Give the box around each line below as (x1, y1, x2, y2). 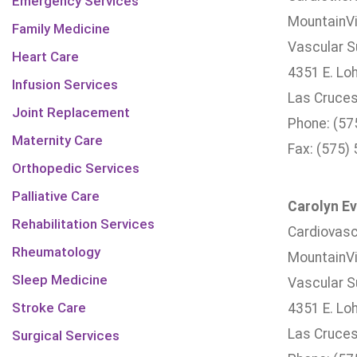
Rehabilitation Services (12, 216, 155, 232)
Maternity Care (12, 132, 103, 148)
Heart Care (12, 49, 79, 65)
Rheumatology (12, 244, 100, 260)
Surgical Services (12, 328, 120, 343)
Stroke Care (12, 300, 86, 316)
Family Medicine (12, 21, 110, 37)
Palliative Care (12, 188, 100, 204)
